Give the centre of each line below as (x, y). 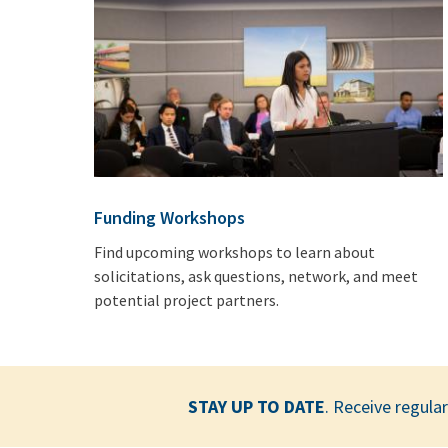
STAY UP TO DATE (257, 407)
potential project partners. (187, 300)
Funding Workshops (170, 218)
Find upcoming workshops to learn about (235, 252)
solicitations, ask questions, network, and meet (256, 276)
